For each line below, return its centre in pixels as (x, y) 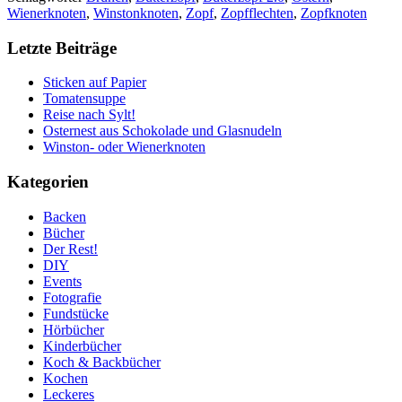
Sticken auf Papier (95, 83)
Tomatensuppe (84, 99)
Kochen (66, 378)
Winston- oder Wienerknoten (124, 147)
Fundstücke (76, 313)
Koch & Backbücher (102, 362)
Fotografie (72, 297)
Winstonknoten (136, 13)
